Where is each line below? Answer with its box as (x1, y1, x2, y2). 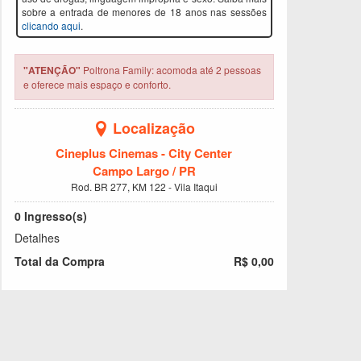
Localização (113, 118, 196, 139)
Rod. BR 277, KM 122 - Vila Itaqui (70, 180, 218, 194)
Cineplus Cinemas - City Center (56, 144, 233, 163)
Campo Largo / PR (92, 162, 196, 180)
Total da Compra (14, 253, 105, 270)
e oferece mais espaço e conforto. (23, 77, 171, 92)
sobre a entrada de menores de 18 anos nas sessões (21, 5, 267, 19)
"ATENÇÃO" (23, 63, 81, 78)
